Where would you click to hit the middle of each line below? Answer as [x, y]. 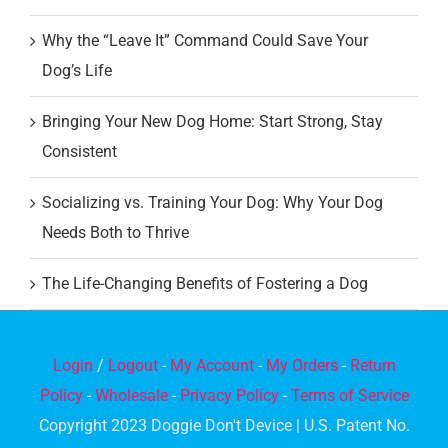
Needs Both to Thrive [115, 233]
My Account [211, 366]
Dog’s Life [77, 71]
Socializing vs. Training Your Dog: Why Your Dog [212, 203]
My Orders [301, 366]
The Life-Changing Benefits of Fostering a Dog [205, 284]
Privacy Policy [229, 396]
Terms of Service [349, 396]
